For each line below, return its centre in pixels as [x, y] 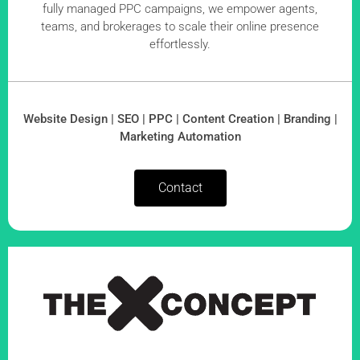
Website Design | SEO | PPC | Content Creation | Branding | [180, 119]
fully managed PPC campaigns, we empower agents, [180, 9]
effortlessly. [180, 45]
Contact [180, 188]
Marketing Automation [180, 137]
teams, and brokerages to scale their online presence [180, 27]
